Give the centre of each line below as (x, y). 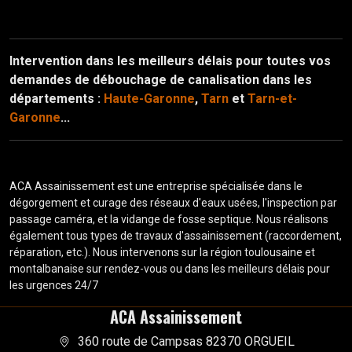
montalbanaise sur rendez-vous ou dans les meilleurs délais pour (170, 268)
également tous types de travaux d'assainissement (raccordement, (176, 235)
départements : (57, 98)
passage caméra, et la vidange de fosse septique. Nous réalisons (169, 219)
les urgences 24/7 (54, 285)
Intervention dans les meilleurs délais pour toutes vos (170, 60)
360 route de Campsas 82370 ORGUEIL (186, 341)
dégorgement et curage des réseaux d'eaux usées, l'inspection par (173, 202)
